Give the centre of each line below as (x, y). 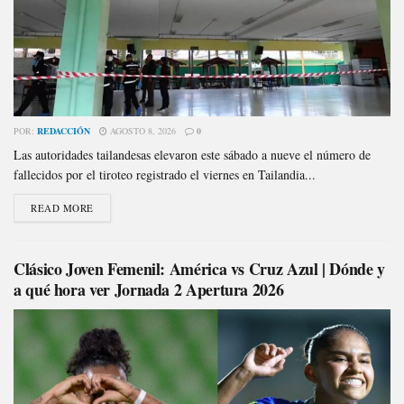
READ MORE (62, 207)
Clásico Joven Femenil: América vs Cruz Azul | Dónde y (199, 268)
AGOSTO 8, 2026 (142, 130)
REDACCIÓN (64, 130)
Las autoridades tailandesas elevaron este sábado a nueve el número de (192, 154)
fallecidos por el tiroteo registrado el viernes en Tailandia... (165, 174)
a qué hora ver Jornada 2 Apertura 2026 (149, 289)
